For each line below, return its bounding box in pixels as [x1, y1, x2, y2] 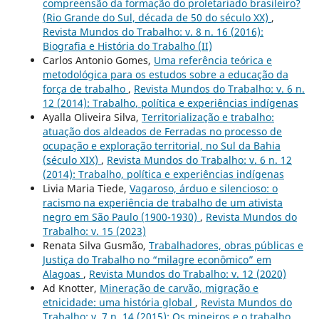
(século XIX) [42, 152, 101, 167]
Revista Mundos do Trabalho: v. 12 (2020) [88, 266, 286, 281]
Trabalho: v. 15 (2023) [42, 224, 146, 238]
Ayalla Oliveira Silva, [42, 110, 142, 124]
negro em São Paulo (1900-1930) [42, 209, 200, 224]
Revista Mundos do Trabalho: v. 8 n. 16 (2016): [42, 24, 263, 38]
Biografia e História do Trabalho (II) [42, 38, 212, 53]
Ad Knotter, [42, 281, 100, 295]
